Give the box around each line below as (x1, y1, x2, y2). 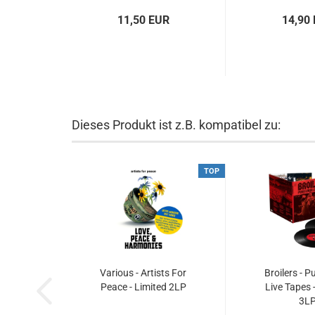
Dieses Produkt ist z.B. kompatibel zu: (72, 117, 281, 132)
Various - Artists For (100, 267, 186, 278)
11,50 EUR (117, 13, 169, 27)
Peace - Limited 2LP (100, 281, 186, 292)
